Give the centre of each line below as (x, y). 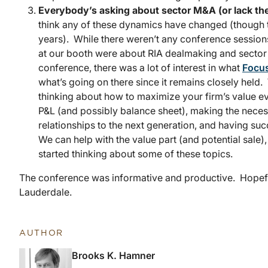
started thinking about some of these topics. (135, 154)
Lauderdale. (45, 192)
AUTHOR (42, 234)
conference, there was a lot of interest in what (140, 68)
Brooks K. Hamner (113, 256)
